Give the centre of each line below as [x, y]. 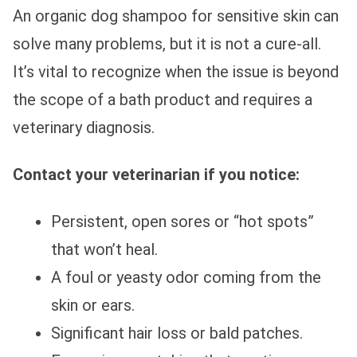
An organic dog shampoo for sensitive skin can [176, 16]
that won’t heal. [104, 249]
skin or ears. [93, 305]
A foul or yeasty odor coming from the [186, 277]
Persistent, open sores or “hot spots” [182, 221]
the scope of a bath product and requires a [163, 99]
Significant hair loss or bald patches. [177, 333]
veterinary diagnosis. [84, 127]
